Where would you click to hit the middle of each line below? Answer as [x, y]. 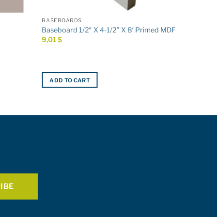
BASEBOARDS [62, 21]
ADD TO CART [70, 80]
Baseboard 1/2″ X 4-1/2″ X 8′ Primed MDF [109, 30]
